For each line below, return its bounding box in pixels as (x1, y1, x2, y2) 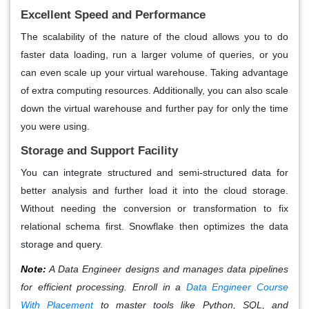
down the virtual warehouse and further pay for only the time (21, 103, 288, 114)
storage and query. (21, 239, 103, 250)
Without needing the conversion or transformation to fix (21, 203, 288, 215)
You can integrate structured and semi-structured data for (21, 167, 288, 179)
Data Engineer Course (186, 281, 288, 293)
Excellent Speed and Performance (21, 8, 206, 22)
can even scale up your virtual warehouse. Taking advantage (21, 67, 288, 79)
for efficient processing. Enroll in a (21, 281, 186, 293)
